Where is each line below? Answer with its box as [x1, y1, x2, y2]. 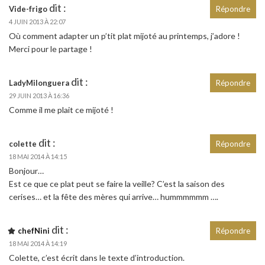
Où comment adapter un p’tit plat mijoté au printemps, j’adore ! [9, 30, 240, 41]
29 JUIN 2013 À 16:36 [9, 91, 69, 99]
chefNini [18, 225, 50, 235]
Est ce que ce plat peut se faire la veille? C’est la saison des [9, 178, 225, 189]
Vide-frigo [9, 4, 47, 14]
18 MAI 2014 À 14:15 [9, 152, 67, 160]
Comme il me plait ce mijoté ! [9, 104, 114, 115]
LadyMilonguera [9, 77, 69, 88]
